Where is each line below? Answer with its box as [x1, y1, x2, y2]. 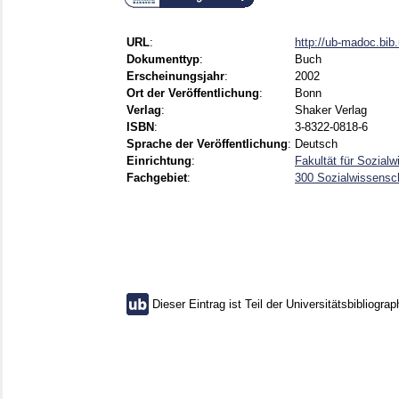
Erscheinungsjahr [126, 69, 224, 84]
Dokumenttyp [126, 53, 199, 67]
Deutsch [295, 137, 338, 151]
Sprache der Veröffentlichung [126, 137, 288, 151]
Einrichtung [126, 154, 191, 168]
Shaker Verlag [295, 103, 367, 118]
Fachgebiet [126, 171, 187, 185]
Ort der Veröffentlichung [126, 86, 259, 101]
